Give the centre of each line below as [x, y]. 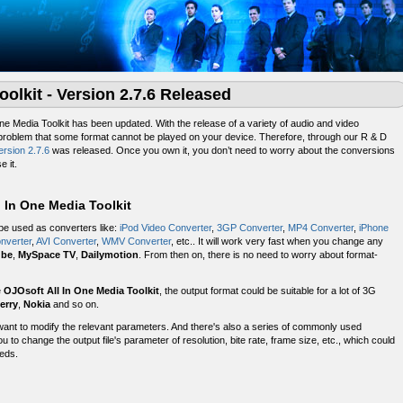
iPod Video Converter [166, 228]
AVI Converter [66, 241]
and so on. [75, 304]
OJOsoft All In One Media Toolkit [81, 291]
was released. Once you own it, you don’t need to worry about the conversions [222, 150]
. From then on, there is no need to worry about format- [258, 255]
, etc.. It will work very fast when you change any [277, 241]
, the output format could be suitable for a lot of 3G [268, 291]
